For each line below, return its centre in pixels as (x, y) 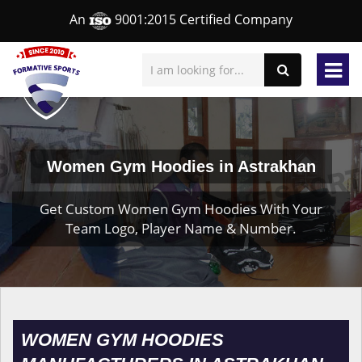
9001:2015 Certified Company (202, 20)
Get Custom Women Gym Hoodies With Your (181, 209)
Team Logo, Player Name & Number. (181, 228)
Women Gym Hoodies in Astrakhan (181, 166)
